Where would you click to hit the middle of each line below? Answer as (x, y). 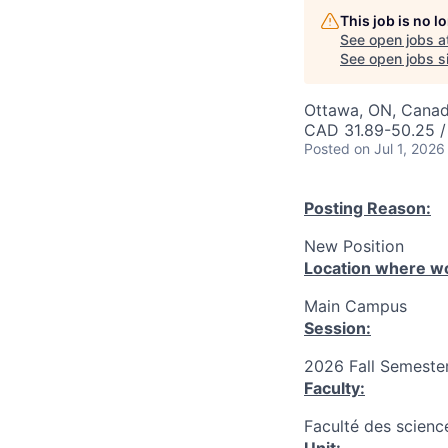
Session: (337, 328)
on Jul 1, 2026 (399, 148)
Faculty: (334, 388)
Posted (327, 148)
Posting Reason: (367, 208)
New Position (354, 246)
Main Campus (355, 306)
